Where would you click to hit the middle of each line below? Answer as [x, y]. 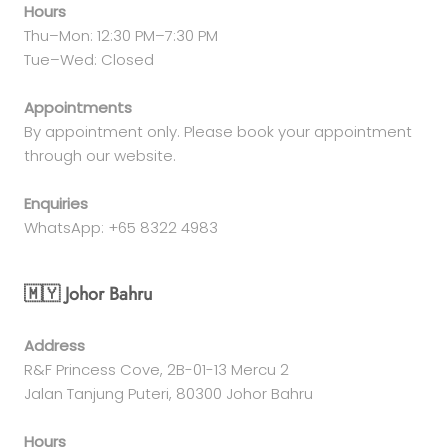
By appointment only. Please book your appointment [218, 132]
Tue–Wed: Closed [89, 60]
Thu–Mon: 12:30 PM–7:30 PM [121, 36]
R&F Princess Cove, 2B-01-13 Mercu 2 [156, 369]
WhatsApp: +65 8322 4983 [121, 228]
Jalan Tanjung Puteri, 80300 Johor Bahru [168, 393]
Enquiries [56, 204]
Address [54, 345]
